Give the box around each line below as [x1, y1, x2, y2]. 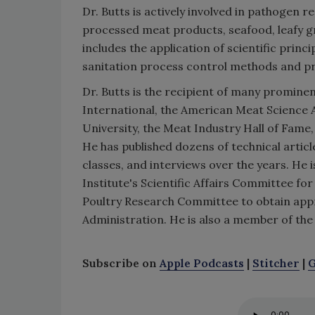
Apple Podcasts [160, 255, 244, 270]
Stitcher [252, 255, 300, 270]
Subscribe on [82, 255, 160, 270]
